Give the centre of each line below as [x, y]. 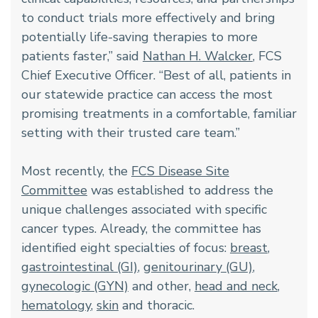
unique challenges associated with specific [144, 209]
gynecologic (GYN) [75, 286]
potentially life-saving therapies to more [139, 37]
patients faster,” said [82, 56]
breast [249, 247]
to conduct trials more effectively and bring [148, 17]
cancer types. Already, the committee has [141, 228]
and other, [161, 286]
